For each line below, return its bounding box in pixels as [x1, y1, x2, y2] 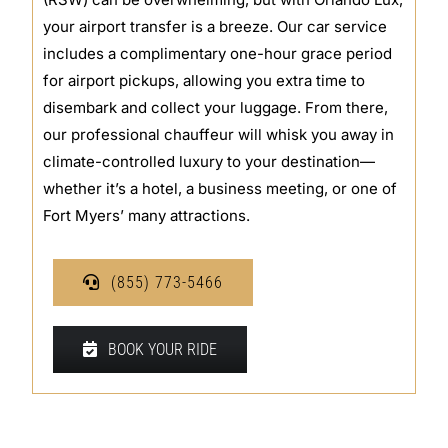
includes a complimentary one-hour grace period [43, 43, 393, 63]
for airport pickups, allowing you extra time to [43, 70, 366, 90]
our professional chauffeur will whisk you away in [43, 124, 395, 144]
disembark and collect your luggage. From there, [43, 97, 389, 117]
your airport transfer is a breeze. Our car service [43, 16, 388, 36]
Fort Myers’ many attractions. [43, 205, 251, 225]
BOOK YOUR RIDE [108, 339, 218, 359]
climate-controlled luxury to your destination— [43, 151, 376, 171]
